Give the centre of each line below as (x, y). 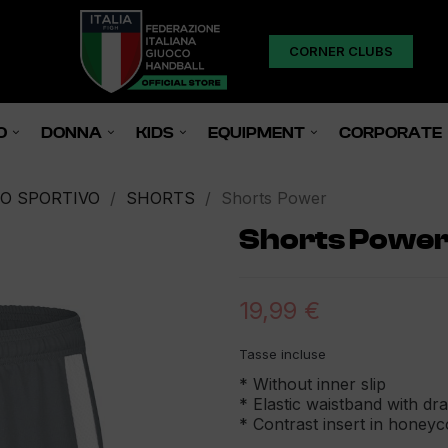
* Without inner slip (312, 383)
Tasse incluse (282, 353)
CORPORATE (390, 132)
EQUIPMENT (256, 132)
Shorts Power (274, 197)
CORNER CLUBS (340, 50)
